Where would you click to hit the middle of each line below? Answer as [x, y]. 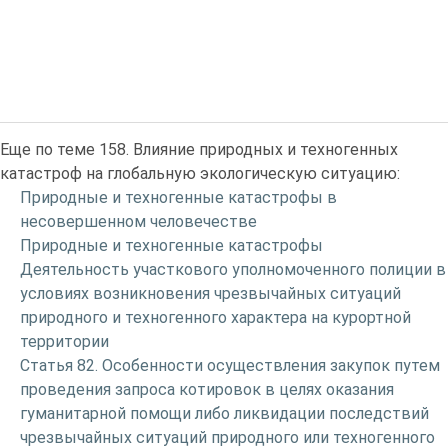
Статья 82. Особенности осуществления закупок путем [230, 365]
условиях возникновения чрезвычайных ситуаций [210, 293]
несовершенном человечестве [138, 221]
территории [64, 341]
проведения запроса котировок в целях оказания [207, 389]
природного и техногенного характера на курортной [215, 317]
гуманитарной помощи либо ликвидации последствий [224, 413]
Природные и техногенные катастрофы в [178, 197]
